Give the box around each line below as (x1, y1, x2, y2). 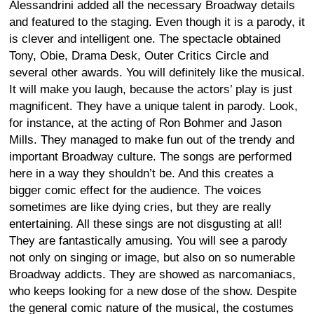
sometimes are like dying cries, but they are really (9, 200, 271, 214)
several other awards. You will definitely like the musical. (9, 65, 305, 79)
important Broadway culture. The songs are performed (9, 149, 292, 163)
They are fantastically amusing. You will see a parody (9, 233, 287, 247)
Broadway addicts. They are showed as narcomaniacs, (9, 267, 296, 281)
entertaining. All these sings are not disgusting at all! (9, 217, 282, 231)
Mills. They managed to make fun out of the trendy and (9, 132, 294, 146)
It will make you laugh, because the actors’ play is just (9, 82, 292, 96)
